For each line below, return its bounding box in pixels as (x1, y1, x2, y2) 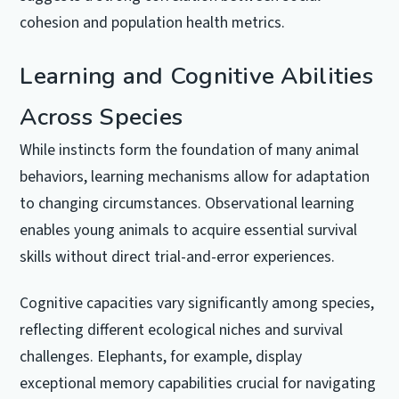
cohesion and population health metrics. (20, 12, 286, 35)
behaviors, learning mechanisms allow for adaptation (20, 166, 370, 189)
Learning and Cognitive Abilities (20, 60, 373, 93)
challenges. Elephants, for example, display (20, 345, 303, 368)
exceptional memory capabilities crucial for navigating (20, 371, 377, 395)
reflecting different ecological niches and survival (20, 318, 344, 341)
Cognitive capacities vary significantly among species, (20, 291, 375, 314)
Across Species (20, 101, 183, 134)
